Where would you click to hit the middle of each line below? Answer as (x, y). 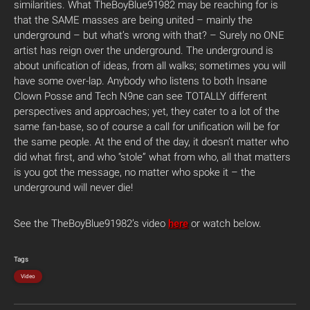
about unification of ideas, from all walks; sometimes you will (150, 66)
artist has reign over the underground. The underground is (144, 51)
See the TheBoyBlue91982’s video (91, 224)
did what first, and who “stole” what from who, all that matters (152, 157)
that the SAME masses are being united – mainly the (133, 20)
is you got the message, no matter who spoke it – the (135, 172)
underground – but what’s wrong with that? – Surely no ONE (149, 35)
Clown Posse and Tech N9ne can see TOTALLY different (140, 96)
